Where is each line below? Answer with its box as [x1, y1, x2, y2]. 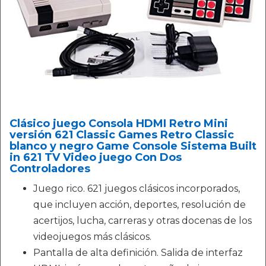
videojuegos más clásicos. [33, 231, 151, 243]
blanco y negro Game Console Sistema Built [9, 140, 256, 153]
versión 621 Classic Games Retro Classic [9, 128, 234, 142]
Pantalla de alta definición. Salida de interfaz [33, 247, 243, 259]
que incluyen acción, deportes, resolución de [33, 199, 246, 211]
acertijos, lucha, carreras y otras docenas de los [33, 215, 252, 227]
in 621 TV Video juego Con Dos [9, 151, 182, 164]
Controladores [9, 162, 90, 176]
